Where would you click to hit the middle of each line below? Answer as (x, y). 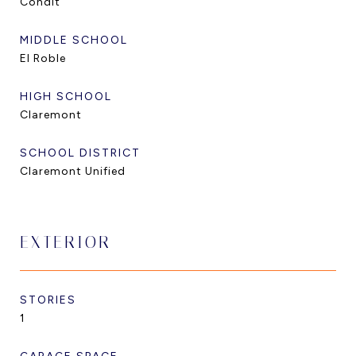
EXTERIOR (66, 242)
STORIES (48, 300)
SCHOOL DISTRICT (80, 153)
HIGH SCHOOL (66, 97)
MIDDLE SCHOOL (74, 40)
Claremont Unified (73, 171)
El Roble (43, 58)
